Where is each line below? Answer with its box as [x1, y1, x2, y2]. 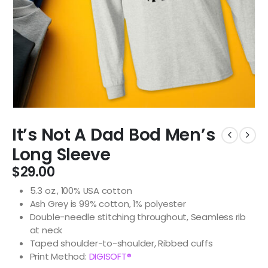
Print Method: [29, 249, 89, 263]
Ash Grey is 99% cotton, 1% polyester [29, 197, 186, 210]
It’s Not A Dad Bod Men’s [12, 123, 215, 147]
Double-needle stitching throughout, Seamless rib [29, 210, 246, 223]
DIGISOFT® [89, 249, 132, 263]
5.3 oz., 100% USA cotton [29, 184, 132, 197]
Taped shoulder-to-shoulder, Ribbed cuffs [29, 236, 213, 249]
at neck [29, 223, 63, 236]
